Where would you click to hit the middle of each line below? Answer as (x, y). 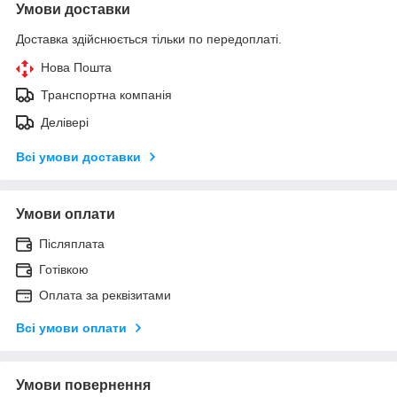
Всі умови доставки (78, 156)
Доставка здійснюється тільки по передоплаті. (149, 39)
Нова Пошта (76, 67)
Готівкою (64, 269)
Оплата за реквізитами (105, 295)
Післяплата (72, 243)
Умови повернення (83, 385)
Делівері (65, 122)
